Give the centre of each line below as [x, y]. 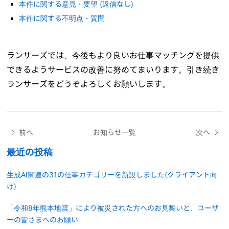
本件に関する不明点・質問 [62, 18]
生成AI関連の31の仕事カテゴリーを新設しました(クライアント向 [112, 174]
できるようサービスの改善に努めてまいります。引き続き [113, 69]
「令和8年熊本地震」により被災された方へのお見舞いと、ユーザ [113, 208]
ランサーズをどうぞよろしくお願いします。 [89, 84]
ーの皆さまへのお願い [43, 219]
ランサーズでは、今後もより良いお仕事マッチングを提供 [113, 55]
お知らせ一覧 [114, 132]
